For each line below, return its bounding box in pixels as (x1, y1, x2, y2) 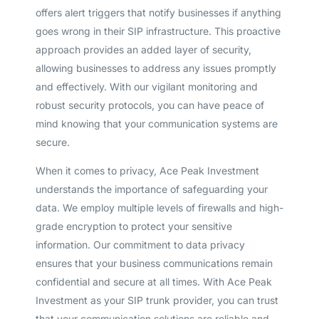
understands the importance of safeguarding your (35, 182, 268, 195)
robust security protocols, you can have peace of (35, 98, 264, 111)
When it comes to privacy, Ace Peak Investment (35, 164, 259, 177)
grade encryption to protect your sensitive (35, 219, 232, 232)
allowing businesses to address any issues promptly (35, 61, 276, 74)
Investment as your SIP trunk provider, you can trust (35, 293, 278, 306)
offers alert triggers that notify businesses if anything (35, 6, 281, 19)
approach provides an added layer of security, (35, 43, 251, 56)
